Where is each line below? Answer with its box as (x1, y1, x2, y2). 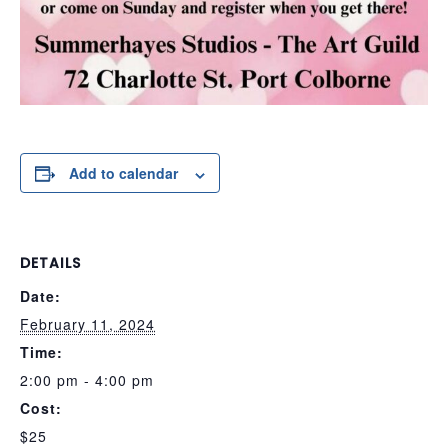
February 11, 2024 (20, 314, 155, 335)
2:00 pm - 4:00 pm (20, 370, 154, 391)
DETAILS (20, 253, 81, 274)
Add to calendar (69, 163, 178, 184)
